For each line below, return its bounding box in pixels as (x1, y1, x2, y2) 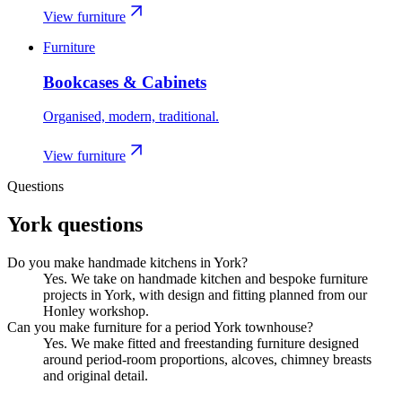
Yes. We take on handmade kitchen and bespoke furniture (43, 271, 368, 287)
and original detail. (43, 368, 148, 384)
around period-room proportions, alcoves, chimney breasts (43, 352, 371, 368)
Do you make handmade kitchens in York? (7, 255, 248, 271)
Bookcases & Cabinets (43, 72, 206, 92)
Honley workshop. (43, 303, 149, 319)
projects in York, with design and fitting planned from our (43, 287, 367, 303)
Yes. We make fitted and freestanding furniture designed (43, 336, 359, 352)
